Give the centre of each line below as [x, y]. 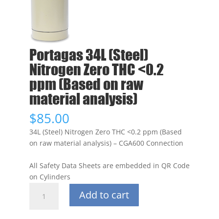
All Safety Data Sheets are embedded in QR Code [109, 165]
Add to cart [104, 195]
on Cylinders [50, 177]
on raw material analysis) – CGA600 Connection [106, 143]
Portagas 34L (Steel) [88, 55]
